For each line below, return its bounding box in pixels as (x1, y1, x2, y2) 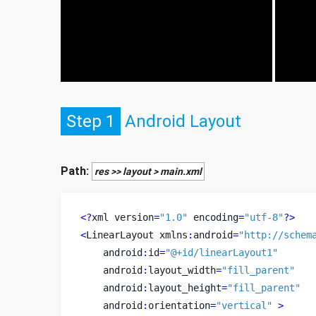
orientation (147, 299, 210, 311)
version (114, 211, 154, 223)
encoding (187, 211, 238, 223)
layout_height (147, 281, 221, 293)
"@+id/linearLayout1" (164, 246, 278, 258)
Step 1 (66, 111, 115, 132)
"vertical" (215, 299, 272, 311)
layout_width (147, 264, 216, 276)
